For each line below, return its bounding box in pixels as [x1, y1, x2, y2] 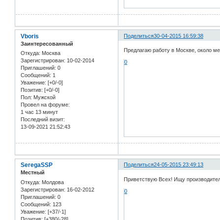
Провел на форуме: [21, 102, 70, 108]
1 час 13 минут [21, 109, 58, 115]
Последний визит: [21, 116, 65, 123]
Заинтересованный [21, 40, 73, 47]
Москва [40, 50, 60, 56]
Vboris [21, 32, 39, 40]
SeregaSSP [21, 162, 53, 169]
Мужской [32, 94, 55, 101]
